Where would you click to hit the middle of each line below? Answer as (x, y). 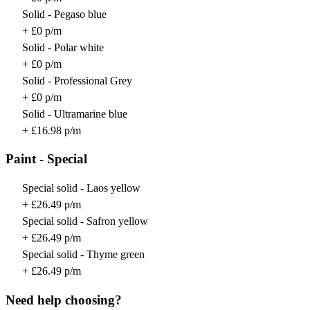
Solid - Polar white (63, 47)
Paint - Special (46, 159)
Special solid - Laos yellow (81, 188)
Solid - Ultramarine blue (75, 113)
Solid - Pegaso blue (64, 14)
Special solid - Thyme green (83, 255)
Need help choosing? (64, 300)
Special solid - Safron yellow (85, 221)
